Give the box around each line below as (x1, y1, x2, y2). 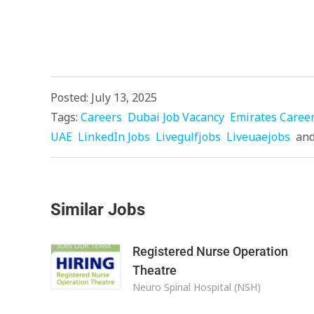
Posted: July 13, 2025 (50, 90, 157, 105)
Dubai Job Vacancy (128, 109, 224, 125)
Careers (81, 109, 122, 125)
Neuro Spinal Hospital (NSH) (132, 280, 261, 294)
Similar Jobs (50, 200, 145, 219)
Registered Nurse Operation (132, 244, 288, 259)
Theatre (132, 263, 177, 278)
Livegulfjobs (156, 129, 221, 144)
